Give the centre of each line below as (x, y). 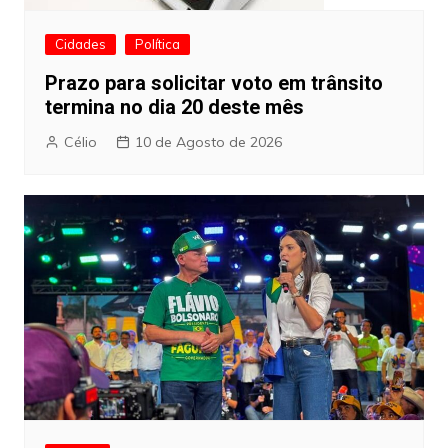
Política (157, 44)
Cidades (80, 44)
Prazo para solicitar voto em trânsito (213, 83)
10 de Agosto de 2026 (208, 142)
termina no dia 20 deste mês (174, 107)
